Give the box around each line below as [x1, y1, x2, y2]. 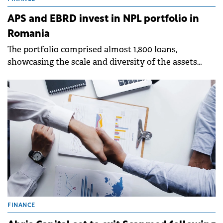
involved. [7, 69, 44, 80]
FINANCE [7, 203, 35, 209]
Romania [7, 29, 50, 40]
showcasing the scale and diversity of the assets [7, 57, 197, 68]
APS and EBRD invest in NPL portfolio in [7, 14, 199, 25]
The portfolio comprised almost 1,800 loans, [7, 44, 177, 55]
